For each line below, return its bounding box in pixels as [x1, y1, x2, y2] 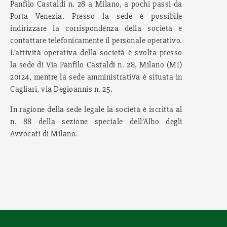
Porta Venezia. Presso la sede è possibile [10, 11, 182, 21]
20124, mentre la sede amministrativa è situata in [10, 72, 182, 82]
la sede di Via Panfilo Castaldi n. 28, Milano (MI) [10, 60, 182, 70]
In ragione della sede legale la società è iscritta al [10, 104, 182, 115]
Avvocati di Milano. [10, 129, 78, 139]
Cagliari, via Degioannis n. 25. [10, 84, 113, 94]
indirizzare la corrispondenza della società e [10, 23, 182, 33]
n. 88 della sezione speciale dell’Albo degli [10, 117, 182, 127]
